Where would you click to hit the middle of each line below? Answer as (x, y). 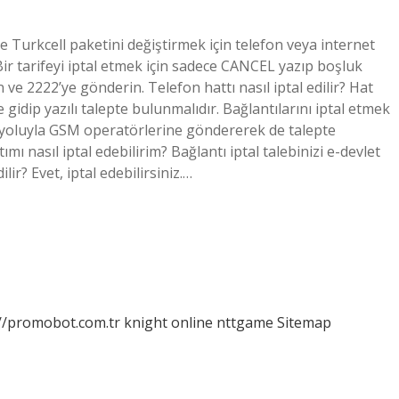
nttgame (245, 322)
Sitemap (304, 322)
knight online (168, 322)
